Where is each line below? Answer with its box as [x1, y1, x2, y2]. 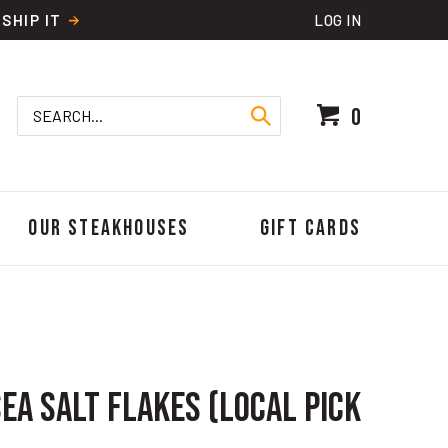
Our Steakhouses [28, 215, 190, 242]
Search [148, 95, 201, 115]
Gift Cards [259, 215, 361, 242]
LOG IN [314, 11, 361, 29]
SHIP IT [2, 11, 66, 29]
